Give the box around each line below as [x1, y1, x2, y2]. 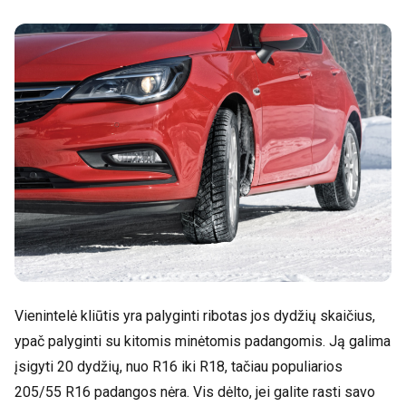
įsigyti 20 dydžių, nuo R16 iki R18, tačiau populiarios [14, 358, 343, 376]
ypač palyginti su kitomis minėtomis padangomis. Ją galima [14, 333, 391, 351]
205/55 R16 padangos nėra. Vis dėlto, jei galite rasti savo [14, 383, 375, 401]
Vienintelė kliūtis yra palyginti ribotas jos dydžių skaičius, [14, 307, 375, 325]
